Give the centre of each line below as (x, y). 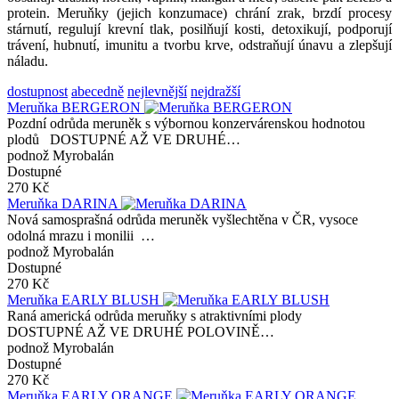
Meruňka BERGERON (76, 107)
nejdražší (216, 91)
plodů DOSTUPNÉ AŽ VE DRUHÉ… (124, 139)
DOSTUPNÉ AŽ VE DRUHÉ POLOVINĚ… (141, 331)
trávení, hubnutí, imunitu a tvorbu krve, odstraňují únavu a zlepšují (199, 45)
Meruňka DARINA (64, 203)
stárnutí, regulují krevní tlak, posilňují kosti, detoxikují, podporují (199, 28)
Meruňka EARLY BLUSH (85, 299)
